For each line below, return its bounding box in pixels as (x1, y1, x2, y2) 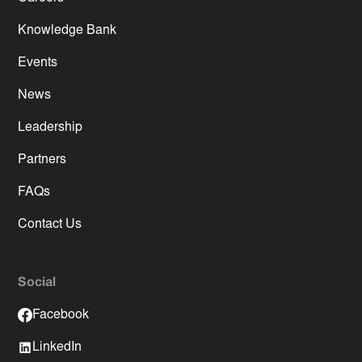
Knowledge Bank (18, 24, 117, 38)
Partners (18, 154, 67, 167)
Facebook (32, 309, 90, 322)
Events (18, 57, 58, 70)
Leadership (18, 121, 83, 135)
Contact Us (18, 218, 82, 232)
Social (18, 277, 57, 289)
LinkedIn (32, 341, 82, 355)
